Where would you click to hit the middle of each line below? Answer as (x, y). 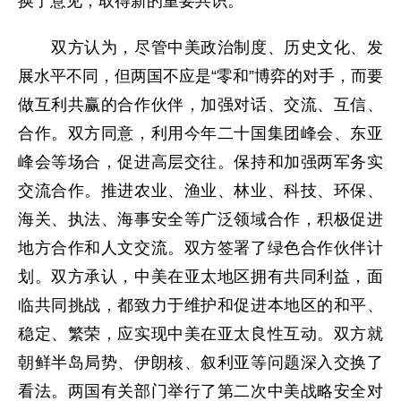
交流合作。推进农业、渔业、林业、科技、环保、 (200, 191)
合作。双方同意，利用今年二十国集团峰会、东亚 (200, 133)
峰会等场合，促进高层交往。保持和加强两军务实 (200, 162)
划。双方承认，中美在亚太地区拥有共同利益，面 (200, 277)
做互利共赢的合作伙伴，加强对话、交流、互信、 (200, 105)
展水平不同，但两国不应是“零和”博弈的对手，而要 (200, 76)
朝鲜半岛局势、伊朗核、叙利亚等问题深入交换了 (200, 363)
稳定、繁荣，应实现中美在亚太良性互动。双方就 (200, 334)
